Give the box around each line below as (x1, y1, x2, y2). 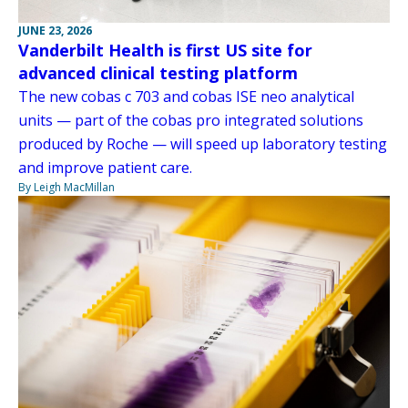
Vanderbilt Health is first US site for (18, 38, 312, 61)
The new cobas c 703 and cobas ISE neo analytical (18, 86, 354, 107)
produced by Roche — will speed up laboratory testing (18, 133, 387, 154)
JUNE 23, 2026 (18, 22, 92, 38)
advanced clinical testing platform (18, 61, 298, 84)
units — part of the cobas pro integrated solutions (18, 109, 363, 130)
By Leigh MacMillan (18, 178, 115, 195)
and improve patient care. (18, 157, 192, 178)
